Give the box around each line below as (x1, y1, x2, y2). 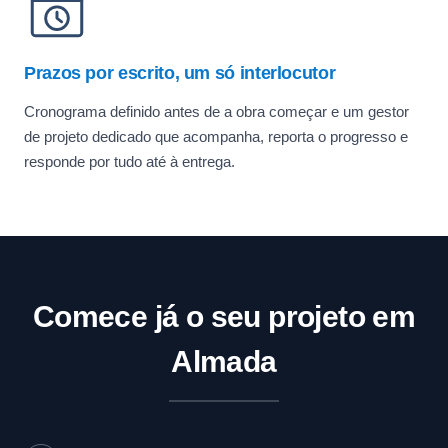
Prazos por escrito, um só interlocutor (24, 63, 336, 83)
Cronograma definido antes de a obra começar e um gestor (24, 103, 409, 120)
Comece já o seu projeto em (32, 300, 416, 333)
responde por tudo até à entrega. (24, 153, 235, 170)
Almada (171, 345, 277, 378)
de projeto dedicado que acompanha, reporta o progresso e (24, 128, 408, 145)
